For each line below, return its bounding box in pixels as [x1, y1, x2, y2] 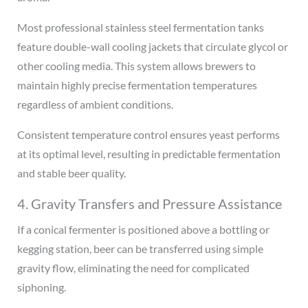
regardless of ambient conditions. [16, 97, 173, 111]
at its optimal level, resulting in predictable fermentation [16, 146, 280, 160]
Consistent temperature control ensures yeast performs [16, 127, 280, 141]
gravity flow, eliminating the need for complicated [16, 261, 250, 274]
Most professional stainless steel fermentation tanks [16, 20, 264, 34]
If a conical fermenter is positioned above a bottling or [16, 222, 269, 236]
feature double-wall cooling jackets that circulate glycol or [16, 39, 288, 53]
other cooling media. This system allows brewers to [16, 58, 256, 72]
